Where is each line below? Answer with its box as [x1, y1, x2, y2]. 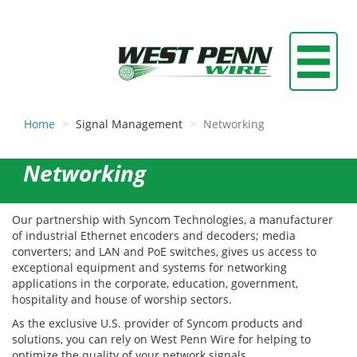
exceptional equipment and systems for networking [12, 260, 287, 275]
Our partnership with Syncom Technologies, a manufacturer [12, 212, 333, 227]
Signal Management [76, 116, 182, 131]
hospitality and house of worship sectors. [12, 292, 232, 307]
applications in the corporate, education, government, [12, 276, 298, 291]
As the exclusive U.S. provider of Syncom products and [12, 316, 303, 331]
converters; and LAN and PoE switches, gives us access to [12, 244, 316, 259]
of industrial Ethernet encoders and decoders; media [12, 228, 296, 243]
